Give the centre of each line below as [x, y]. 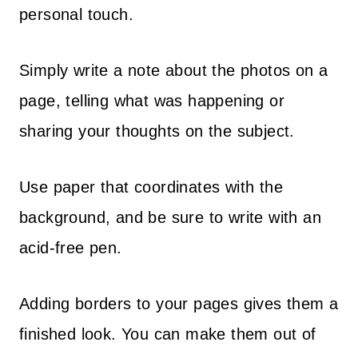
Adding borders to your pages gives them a [179, 304]
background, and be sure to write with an [170, 217]
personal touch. [76, 14]
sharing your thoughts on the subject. [157, 131]
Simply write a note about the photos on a [174, 70]
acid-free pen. [71, 248]
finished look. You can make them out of [168, 334]
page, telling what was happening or [152, 101]
